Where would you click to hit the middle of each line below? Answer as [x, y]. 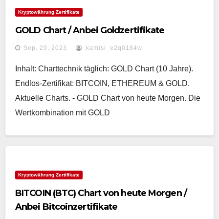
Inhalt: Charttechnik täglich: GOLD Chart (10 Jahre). [104, 69]
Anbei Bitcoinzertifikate [66, 207]
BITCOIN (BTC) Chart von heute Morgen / [101, 193]
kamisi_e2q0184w [113, 48]
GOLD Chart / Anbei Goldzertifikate [90, 30]
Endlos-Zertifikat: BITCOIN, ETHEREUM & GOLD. [102, 83]
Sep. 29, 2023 [45, 48]
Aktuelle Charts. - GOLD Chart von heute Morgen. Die [108, 98]
